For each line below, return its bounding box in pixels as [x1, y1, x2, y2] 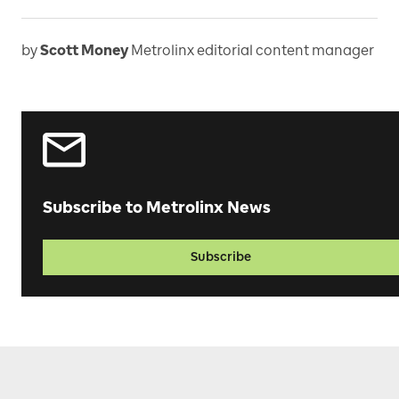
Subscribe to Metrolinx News [43, 198, 271, 218]
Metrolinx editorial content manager [131, 42, 374, 60]
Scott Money [40, 42, 128, 60]
